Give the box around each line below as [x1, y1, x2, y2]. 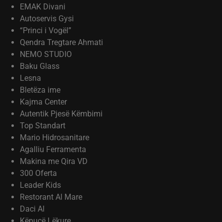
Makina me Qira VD [20, 157, 88, 166]
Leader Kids [20, 180, 61, 190]
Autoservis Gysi [20, 14, 74, 23]
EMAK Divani [20, 2, 65, 11]
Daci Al [20, 204, 45, 214]
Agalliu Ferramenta [20, 145, 86, 154]
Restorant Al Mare [20, 192, 82, 202]
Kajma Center [20, 97, 67, 107]
